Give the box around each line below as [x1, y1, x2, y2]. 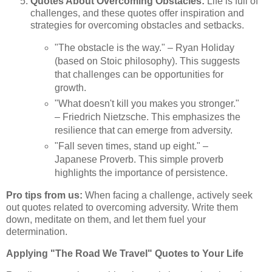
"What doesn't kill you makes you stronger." [54, 98, 239, 109]
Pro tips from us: [6, 189, 83, 200]
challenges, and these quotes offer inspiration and [30, 8, 244, 19]
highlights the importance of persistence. [54, 168, 228, 178]
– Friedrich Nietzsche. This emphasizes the [54, 112, 240, 123]
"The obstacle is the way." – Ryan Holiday [54, 42, 234, 53]
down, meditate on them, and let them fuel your [6, 214, 206, 225]
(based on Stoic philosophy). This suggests [54, 56, 240, 67]
